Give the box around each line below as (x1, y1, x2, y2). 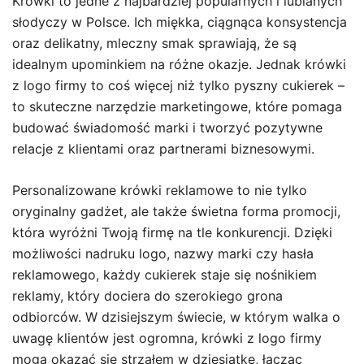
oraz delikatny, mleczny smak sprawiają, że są (12, 35, 297, 51)
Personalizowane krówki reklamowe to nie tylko (12, 182, 307, 198)
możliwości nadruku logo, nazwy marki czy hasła (12, 245, 314, 262)
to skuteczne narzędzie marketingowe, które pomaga (12, 98, 342, 115)
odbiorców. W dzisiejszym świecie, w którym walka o (12, 309, 340, 325)
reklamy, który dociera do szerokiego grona (12, 288, 283, 304)
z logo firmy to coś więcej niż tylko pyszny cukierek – (12, 77, 344, 93)
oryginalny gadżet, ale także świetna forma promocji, (12, 203, 340, 219)
